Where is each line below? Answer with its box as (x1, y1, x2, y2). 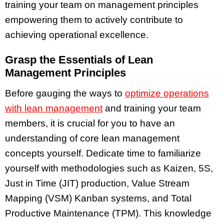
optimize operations (125, 88, 209, 99)
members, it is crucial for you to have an (5, 118, 175, 129)
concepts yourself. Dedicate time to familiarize (5, 148, 201, 159)
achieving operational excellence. (5, 29, 148, 40)
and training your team (102, 103, 201, 114)
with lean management (5, 103, 102, 114)
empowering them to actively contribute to (5, 14, 183, 25)
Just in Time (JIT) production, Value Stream (5, 178, 189, 189)
